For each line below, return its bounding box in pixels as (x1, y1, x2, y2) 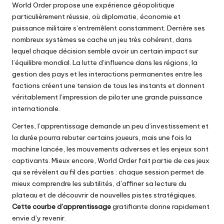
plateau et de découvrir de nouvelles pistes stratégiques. (12, 190, 196, 200)
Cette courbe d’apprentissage (12, 202, 111, 211)
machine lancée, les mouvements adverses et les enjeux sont (12, 144, 208, 154)
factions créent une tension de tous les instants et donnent (12, 81, 204, 90)
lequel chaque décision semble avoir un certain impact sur (12, 46, 198, 56)
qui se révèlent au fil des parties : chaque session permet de (12, 167, 204, 177)
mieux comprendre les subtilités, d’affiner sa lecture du (12, 179, 186, 188)
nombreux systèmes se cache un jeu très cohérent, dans (12, 35, 192, 44)
